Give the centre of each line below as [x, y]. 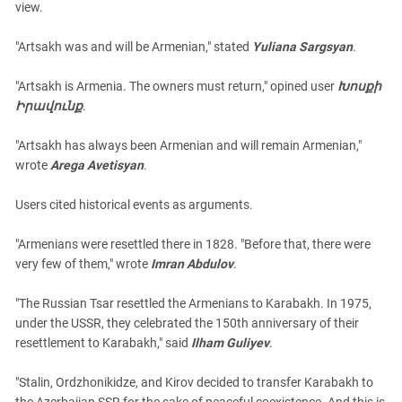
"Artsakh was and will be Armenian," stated [134, 47]
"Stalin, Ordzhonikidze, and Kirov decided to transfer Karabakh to [194, 382]
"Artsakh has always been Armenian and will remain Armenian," [188, 145]
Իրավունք [49, 106]
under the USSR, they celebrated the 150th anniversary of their [187, 323]
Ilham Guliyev [230, 343]
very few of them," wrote [83, 264]
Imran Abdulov [192, 264]
